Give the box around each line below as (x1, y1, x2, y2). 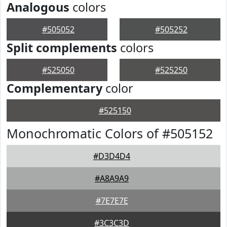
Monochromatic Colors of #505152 (7, 125, 213, 142)
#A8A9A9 (95, 173, 129, 184)
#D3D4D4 (93, 150, 130, 162)
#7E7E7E (95, 195, 128, 206)
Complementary (7, 80, 102, 96)
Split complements (7, 40, 117, 56)
